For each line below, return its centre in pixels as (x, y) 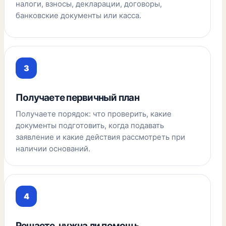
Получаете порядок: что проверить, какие (94, 114)
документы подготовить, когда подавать (90, 125)
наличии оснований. (53, 149)
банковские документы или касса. (78, 15)
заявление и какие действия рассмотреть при (100, 137)
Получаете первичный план (77, 98)
